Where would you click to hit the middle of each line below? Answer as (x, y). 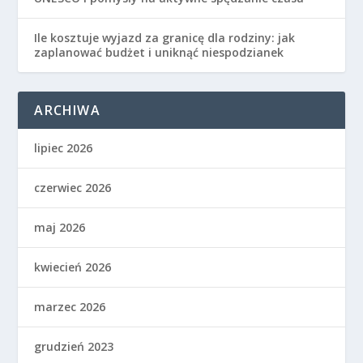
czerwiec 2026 (73, 188)
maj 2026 (60, 228)
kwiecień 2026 (73, 267)
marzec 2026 (70, 307)
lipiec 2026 (64, 148)
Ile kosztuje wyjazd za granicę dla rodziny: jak (165, 38)
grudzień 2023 (74, 347)
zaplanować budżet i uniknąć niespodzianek (159, 53)
